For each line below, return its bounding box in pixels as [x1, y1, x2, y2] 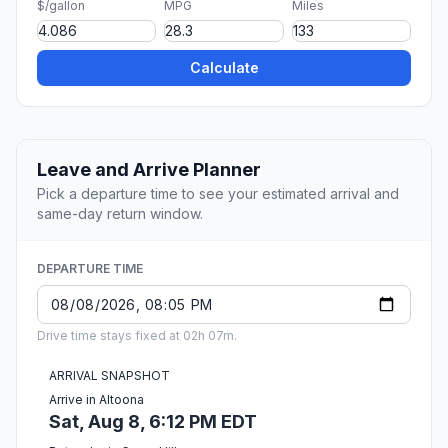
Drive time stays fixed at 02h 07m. [37, 328, 237, 344]
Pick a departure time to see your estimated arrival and [37, 185, 399, 203]
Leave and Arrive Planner [37, 159, 261, 181]
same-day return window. [37, 205, 203, 223]
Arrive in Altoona [49, 392, 144, 408]
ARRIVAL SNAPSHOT [49, 368, 170, 384]
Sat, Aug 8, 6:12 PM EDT [49, 411, 257, 433]
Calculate [189, 59, 259, 77]
